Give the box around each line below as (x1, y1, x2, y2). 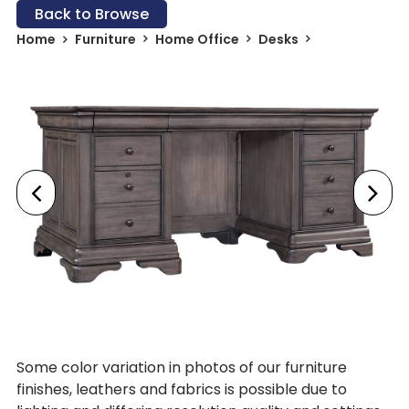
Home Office (154, 30, 239, 49)
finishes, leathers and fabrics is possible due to (16, 379, 347, 401)
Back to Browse (34, 4, 149, 25)
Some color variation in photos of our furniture (16, 357, 347, 379)
